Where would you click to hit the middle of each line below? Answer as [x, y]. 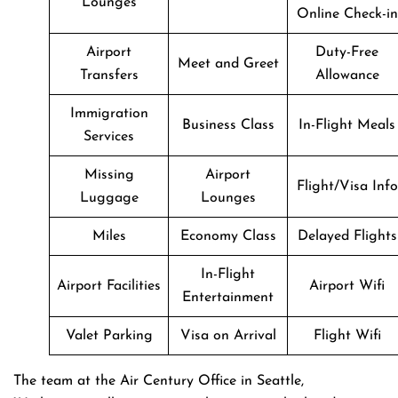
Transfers [109, 75]
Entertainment [228, 297]
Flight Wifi [347, 335]
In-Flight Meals [347, 125]
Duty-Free [347, 52]
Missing [109, 175]
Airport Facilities [109, 286]
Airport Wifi [347, 286]
